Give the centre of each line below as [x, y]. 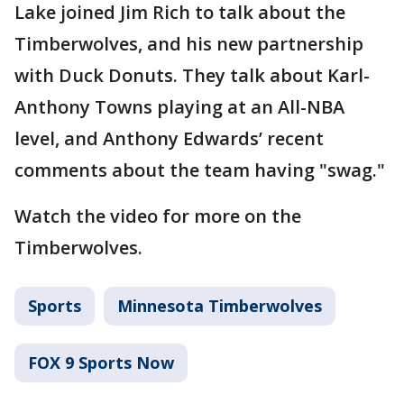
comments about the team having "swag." [200, 170]
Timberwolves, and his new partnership [189, 43]
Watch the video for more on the [158, 216]
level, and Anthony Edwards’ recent [169, 138]
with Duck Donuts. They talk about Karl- [192, 75]
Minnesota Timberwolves [220, 305]
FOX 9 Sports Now [101, 362]
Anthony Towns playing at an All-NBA [179, 106]
